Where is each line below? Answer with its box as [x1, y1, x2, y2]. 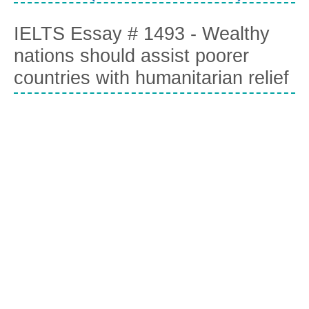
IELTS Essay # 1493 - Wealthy [14, 23, 270, 45]
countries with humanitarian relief [14, 68, 289, 89]
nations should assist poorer [14, 46, 249, 67]
